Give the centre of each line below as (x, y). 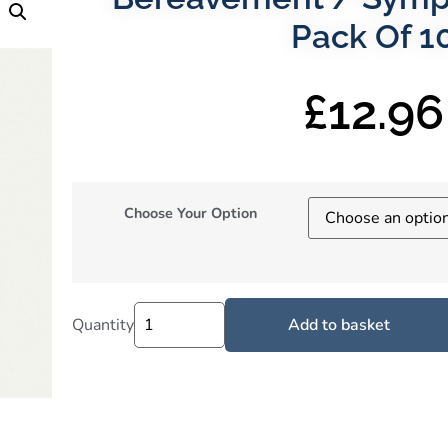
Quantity (103, 324)
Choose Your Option (190, 212)
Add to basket (339, 324)
